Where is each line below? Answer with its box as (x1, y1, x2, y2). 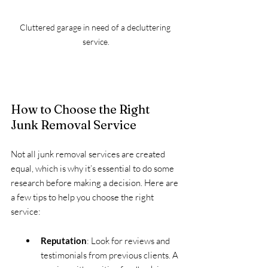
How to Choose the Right (11, 102, 152, 117)
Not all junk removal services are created (11, 148, 167, 160)
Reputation (41, 235, 87, 246)
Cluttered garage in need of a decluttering (19, 22, 172, 33)
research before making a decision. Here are (11, 177, 180, 189)
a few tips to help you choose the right (11, 191, 156, 203)
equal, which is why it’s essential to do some (11, 163, 176, 175)
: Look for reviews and (87, 235, 172, 247)
